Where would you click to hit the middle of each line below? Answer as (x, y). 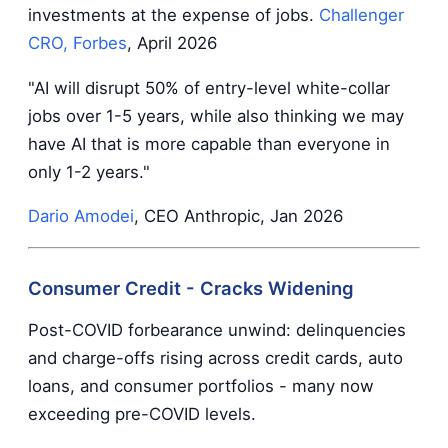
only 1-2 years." (89, 171)
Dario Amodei (81, 216)
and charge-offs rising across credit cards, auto (215, 357)
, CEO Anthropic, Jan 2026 (238, 216)
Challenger (361, 14)
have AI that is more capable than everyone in (209, 143)
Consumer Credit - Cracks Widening (191, 287)
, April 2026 (172, 42)
